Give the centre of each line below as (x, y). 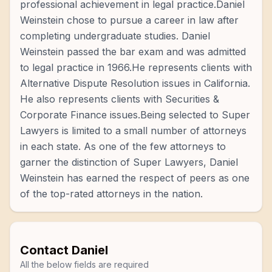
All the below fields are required (84, 264)
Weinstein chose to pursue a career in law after (129, 20)
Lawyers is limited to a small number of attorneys (133, 131)
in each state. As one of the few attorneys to (123, 146)
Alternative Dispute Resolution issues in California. (135, 83)
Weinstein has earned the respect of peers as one (135, 178)
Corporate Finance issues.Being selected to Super (135, 115)
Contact (46, 250)
